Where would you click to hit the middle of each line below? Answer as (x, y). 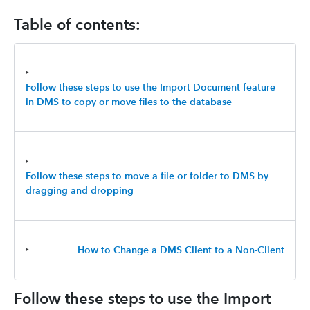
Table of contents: (77, 25)
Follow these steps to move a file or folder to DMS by (147, 176)
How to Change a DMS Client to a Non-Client (181, 250)
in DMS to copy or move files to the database (129, 102)
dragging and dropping (80, 190)
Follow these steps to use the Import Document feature (151, 87)
